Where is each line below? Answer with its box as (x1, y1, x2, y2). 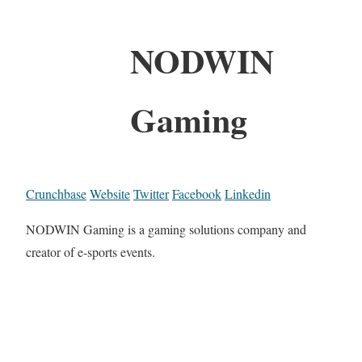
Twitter (133, 184, 169, 202)
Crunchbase (26, 184, 86, 202)
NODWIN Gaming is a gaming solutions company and (26, 220, 306, 238)
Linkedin (225, 184, 271, 202)
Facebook (172, 184, 221, 202)
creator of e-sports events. (26, 242, 155, 260)
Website (90, 184, 130, 202)
